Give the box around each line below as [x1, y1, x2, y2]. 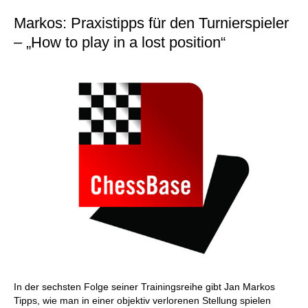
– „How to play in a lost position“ [14, 34, 225, 51]
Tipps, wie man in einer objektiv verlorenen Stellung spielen [14, 295, 271, 306]
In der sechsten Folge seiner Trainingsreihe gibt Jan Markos [14, 281, 275, 292]
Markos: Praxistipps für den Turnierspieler [14, 14, 289, 32]
